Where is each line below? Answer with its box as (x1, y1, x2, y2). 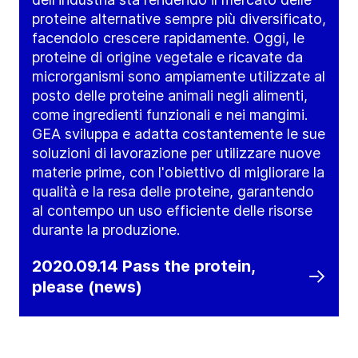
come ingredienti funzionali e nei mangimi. (32, 105, 308, 123)
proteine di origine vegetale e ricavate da (32, 48, 303, 66)
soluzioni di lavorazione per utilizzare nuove (32, 144, 320, 161)
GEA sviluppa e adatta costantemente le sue (32, 125, 325, 142)
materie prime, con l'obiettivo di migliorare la (32, 163, 324, 181)
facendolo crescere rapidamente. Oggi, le (32, 29, 304, 46)
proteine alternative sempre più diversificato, (32, 10, 326, 27)
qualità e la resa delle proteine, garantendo (32, 182, 314, 200)
